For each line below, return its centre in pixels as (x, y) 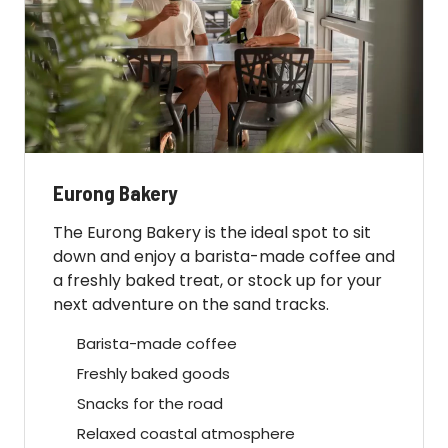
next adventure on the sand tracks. (191, 304)
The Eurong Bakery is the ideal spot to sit (212, 232)
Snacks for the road (150, 403)
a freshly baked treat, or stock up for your (217, 280)
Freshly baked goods (153, 373)
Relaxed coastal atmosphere (186, 433)
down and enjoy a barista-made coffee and (224, 256)
